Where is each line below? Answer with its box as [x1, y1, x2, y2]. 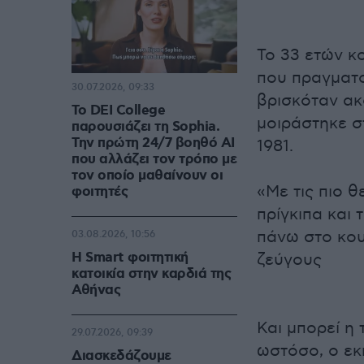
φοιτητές [71, 183, 128, 201]
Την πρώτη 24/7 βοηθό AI [71, 134, 235, 153]
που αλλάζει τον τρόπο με [71, 150, 236, 169]
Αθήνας [71, 281, 120, 300]
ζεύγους [257, 250, 322, 270]
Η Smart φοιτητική [71, 249, 188, 267]
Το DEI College [71, 102, 165, 120]
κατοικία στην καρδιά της [71, 265, 231, 284]
